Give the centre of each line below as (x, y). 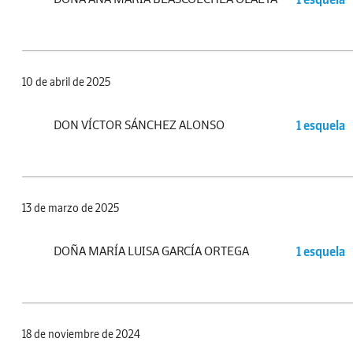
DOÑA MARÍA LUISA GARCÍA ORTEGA (151, 251)
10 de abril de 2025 (66, 82)
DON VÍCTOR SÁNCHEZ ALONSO (139, 125)
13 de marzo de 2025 (71, 208)
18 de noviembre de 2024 (81, 334)
